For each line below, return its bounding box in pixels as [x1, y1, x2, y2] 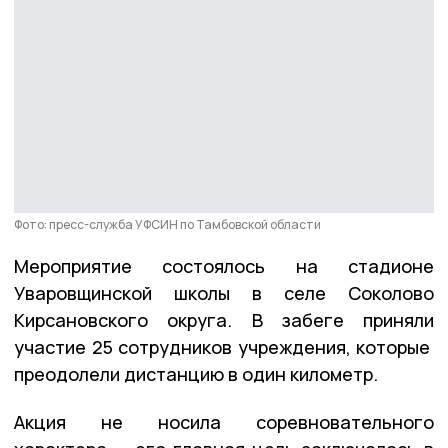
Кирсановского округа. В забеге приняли [14, 307, 434, 332]
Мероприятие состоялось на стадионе [14, 253, 434, 278]
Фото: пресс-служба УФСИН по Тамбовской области [14, 215, 321, 233]
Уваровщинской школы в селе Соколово [14, 280, 434, 305]
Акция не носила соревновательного [14, 409, 434, 434]
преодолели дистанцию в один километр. [14, 361, 378, 386]
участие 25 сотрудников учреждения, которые [14, 334, 434, 359]
